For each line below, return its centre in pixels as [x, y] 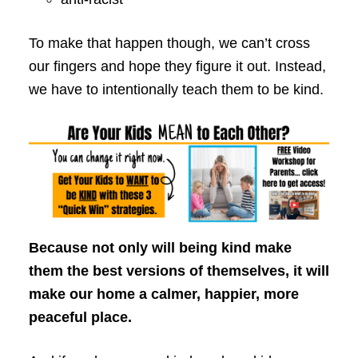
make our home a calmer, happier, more [163, 294]
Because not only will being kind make [160, 247]
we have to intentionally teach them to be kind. [176, 90]
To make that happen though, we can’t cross [169, 44]
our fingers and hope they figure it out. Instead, [177, 67]
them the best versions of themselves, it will [179, 270]
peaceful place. [82, 317]
